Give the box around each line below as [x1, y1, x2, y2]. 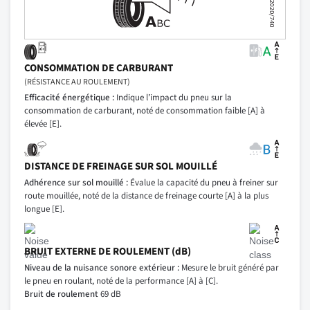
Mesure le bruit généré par [179, 262, 279, 275]
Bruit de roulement [24, 288, 98, 301]
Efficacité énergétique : [24, 91, 114, 104]
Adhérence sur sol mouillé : [24, 176, 128, 190]
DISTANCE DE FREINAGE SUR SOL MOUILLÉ [24, 159, 217, 174]
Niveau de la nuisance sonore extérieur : [24, 262, 179, 275]
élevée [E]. [24, 118, 62, 131]
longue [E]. [24, 203, 64, 216]
